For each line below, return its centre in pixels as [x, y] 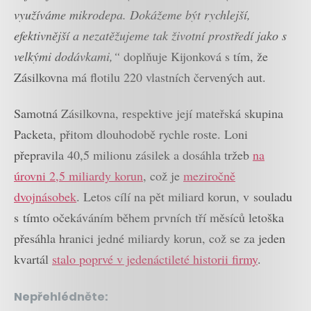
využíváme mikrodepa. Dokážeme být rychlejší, [132, 14]
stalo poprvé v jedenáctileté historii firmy [155, 259]
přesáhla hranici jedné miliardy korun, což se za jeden [150, 238]
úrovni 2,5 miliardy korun [78, 176]
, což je [163, 176]
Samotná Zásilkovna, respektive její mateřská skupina [149, 114]
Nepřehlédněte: [61, 297]
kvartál [33, 259]
